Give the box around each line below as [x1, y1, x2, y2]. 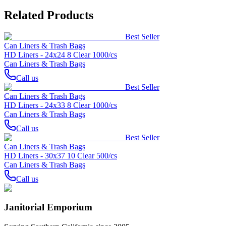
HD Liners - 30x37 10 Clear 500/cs [4, 151, 117, 160]
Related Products [4, 8, 93, 22]
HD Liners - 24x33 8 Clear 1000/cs [4, 100, 117, 109]
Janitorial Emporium [4, 202, 92, 213]
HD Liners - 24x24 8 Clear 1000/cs [4, 50, 117, 59]
